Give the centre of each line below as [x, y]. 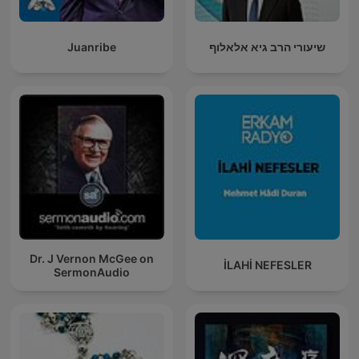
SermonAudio [92, 272]
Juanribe [92, 47]
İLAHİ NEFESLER [267, 265]
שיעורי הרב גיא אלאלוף [267, 47]
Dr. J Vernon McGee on [92, 258]
